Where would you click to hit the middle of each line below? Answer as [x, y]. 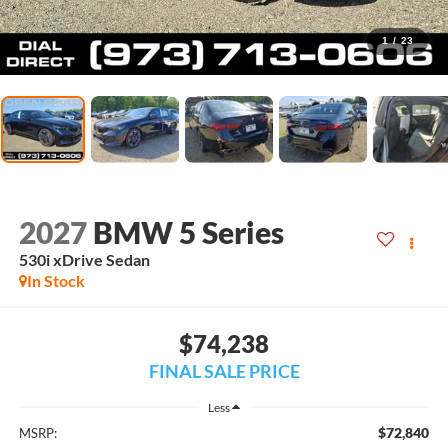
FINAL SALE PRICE [224, 370]
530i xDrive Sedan [84, 260]
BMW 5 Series [188, 232]
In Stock [55, 281]
